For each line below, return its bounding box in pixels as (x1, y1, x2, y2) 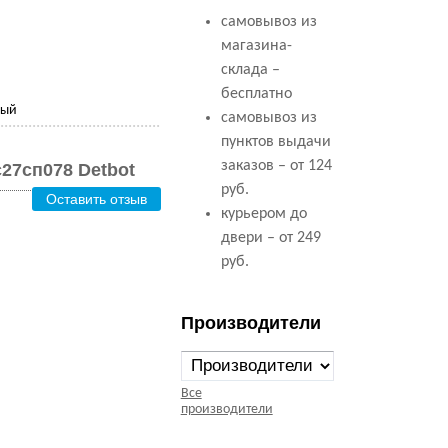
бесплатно (220, 86, 292, 102)
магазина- (220, 38, 292, 54)
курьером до (220, 206, 307, 222)
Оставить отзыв (46, 191, 148, 207)
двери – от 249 (220, 230, 321, 246)
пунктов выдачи (220, 134, 331, 150)
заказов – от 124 (220, 158, 332, 174)
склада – (220, 62, 280, 78)
